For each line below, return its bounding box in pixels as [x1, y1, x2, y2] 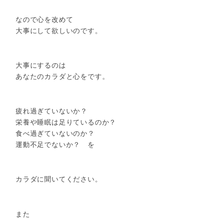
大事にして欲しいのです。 [16, 26, 102, 35]
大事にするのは [16, 61, 66, 70]
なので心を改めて [16, 15, 73, 23]
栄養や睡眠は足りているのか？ [16, 118, 117, 127]
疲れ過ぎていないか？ [16, 107, 88, 115]
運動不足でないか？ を [16, 141, 95, 149]
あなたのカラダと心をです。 [16, 73, 109, 81]
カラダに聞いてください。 [16, 175, 102, 183]
